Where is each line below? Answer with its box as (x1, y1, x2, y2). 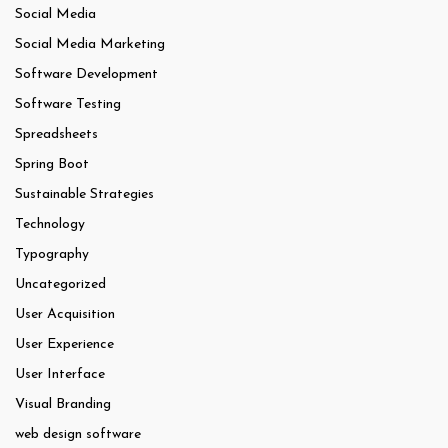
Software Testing (15, 97, 121, 113)
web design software (15, 427, 141, 443)
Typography (15, 247, 89, 263)
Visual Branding (15, 397, 111, 413)
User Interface (15, 367, 105, 383)
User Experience (15, 337, 114, 353)
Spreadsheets (15, 127, 98, 143)
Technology (15, 217, 85, 233)
